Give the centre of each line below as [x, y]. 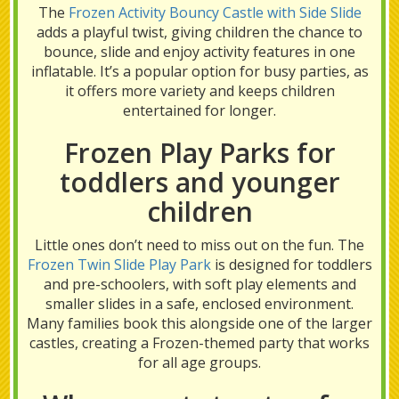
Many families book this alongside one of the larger [199, 323]
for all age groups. [199, 362]
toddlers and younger [199, 182]
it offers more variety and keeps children [199, 91]
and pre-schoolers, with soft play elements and [199, 284]
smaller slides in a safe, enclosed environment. [199, 304]
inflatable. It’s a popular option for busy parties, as [199, 71]
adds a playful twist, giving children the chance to [199, 32]
